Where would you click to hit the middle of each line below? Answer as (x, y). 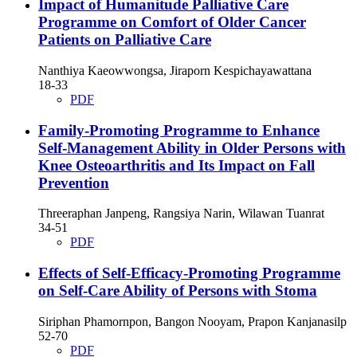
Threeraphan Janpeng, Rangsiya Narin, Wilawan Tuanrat (181, 214)
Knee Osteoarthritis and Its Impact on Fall (177, 165)
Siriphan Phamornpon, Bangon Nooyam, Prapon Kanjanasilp (192, 321)
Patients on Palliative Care (125, 40)
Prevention (74, 182)
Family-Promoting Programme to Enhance (179, 130)
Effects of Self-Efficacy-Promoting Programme (189, 273)
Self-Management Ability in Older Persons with (192, 147)
